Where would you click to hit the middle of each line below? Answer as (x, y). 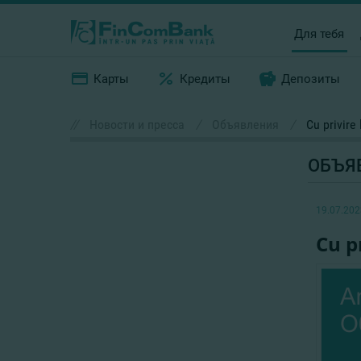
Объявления (245, 124)
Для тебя (320, 33)
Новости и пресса (137, 124)
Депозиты (311, 79)
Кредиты (205, 79)
